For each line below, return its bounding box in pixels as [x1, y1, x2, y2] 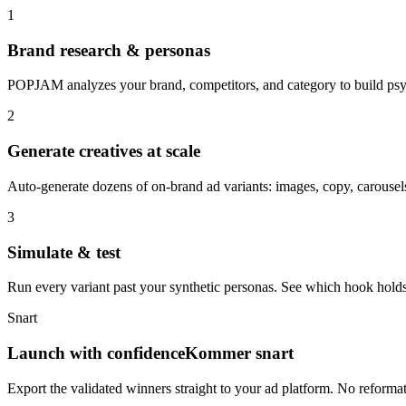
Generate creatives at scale [7, 141, 200, 161]
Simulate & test [7, 242, 121, 262]
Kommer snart [185, 343, 294, 363]
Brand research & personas [7, 40, 210, 60]
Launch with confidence [7, 343, 185, 363]
